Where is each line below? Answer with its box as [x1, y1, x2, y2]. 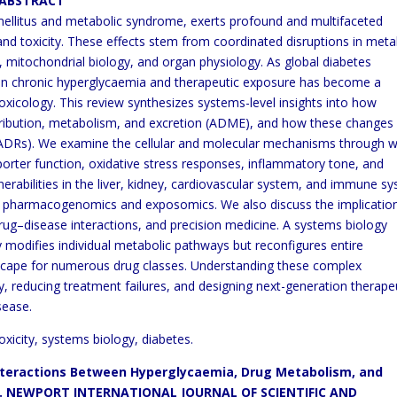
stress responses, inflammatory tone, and [144, 155, 385, 172]
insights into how [279, 94, 378, 111]
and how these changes [257, 114, 394, 131]
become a [323, 74, 382, 90]
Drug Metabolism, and [241, 363, 384, 380]
